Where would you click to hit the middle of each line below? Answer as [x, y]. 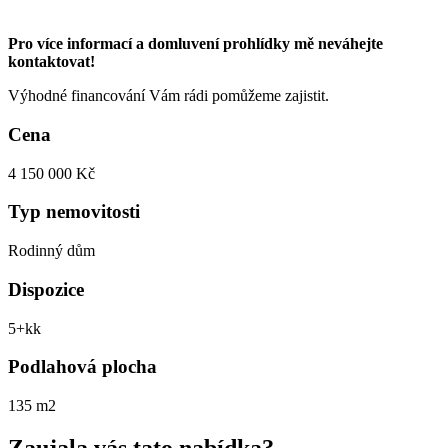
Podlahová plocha [82, 367]
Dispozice [46, 289]
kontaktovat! [51, 62]
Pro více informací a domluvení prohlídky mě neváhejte [195, 44]
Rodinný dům [51, 251]
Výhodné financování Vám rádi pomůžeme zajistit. [168, 96]
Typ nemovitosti [74, 212]
